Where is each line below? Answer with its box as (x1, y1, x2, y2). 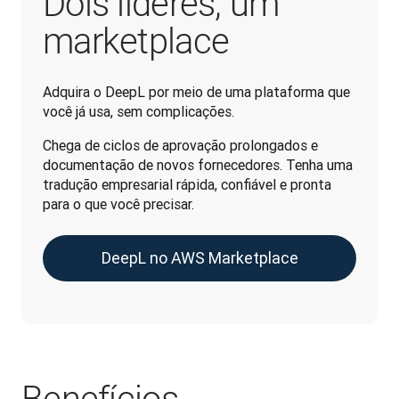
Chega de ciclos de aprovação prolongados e (43, 136, 318, 154)
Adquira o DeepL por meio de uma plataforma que (43, 83, 350, 101)
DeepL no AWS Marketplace (101, 248, 298, 268)
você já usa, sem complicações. (43, 102, 234, 120)
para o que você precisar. (43, 195, 194, 213)
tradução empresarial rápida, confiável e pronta (43, 175, 331, 193)
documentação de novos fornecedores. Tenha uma (43, 156, 353, 174)
